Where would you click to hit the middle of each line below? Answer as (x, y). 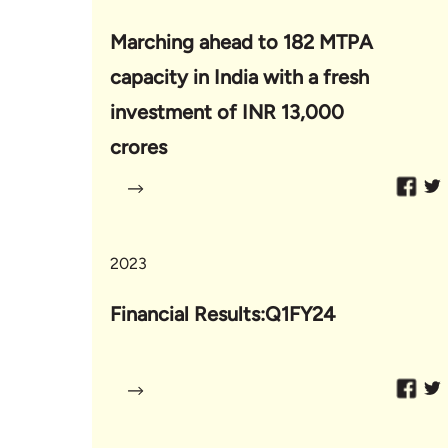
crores (138, 146)
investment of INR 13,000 (227, 111)
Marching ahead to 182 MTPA (241, 41)
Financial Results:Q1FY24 (222, 313)
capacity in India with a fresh (239, 76)
